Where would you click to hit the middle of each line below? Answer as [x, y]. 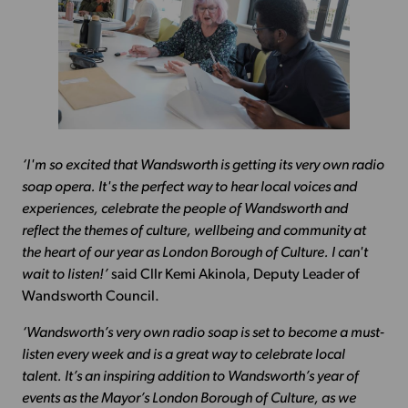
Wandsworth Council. [90, 297]
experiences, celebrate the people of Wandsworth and [184, 210]
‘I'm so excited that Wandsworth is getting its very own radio [203, 166]
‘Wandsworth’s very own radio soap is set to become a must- [203, 334]
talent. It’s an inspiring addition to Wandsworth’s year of [190, 377]
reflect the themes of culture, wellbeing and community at [194, 232]
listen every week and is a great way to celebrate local [183, 356]
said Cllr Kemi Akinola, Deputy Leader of [233, 275]
